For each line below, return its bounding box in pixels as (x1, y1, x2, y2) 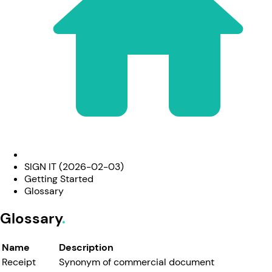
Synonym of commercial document (59, 255, 214, 268)
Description (59, 240, 114, 254)
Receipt (2, 255, 36, 268)
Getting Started (24, 172, 93, 185)
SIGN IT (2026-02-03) (24, 160, 124, 173)
